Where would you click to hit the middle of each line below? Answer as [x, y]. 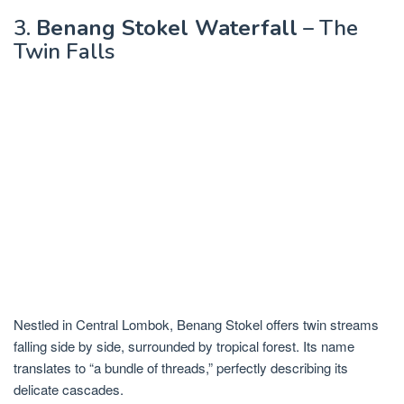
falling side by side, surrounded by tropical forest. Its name [184, 345]
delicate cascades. [69, 389]
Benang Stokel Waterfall [167, 28]
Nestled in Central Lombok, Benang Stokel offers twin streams [196, 324]
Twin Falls [64, 52]
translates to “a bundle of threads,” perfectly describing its [181, 367]
